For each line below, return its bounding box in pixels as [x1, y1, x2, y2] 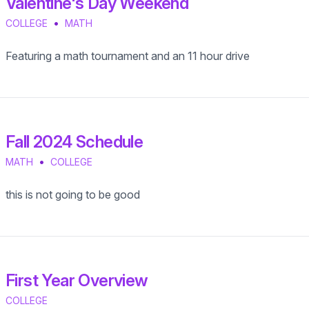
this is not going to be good [6, 188, 140, 201]
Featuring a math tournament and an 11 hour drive [6, 49, 250, 63]
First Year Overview [6, 270, 148, 290]
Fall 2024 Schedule [6, 132, 143, 152]
